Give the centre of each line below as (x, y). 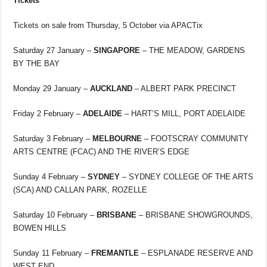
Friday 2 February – (48, 113)
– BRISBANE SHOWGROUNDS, (195, 215)
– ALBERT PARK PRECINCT (184, 88)
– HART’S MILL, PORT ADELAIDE (184, 113)
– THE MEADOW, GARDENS (193, 50)
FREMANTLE (115, 253)
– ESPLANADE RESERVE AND (196, 253)
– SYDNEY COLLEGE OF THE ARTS (187, 176)
